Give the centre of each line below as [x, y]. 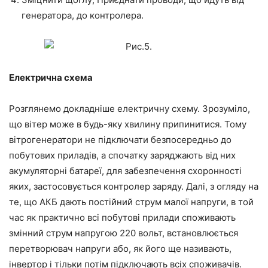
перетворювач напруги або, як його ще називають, [120, 249]
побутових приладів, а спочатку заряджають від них [122, 156]
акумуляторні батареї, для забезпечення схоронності [125, 171]
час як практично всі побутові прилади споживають [122, 218]
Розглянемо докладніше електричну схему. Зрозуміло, [130, 109]
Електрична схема [51, 78]
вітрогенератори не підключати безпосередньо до [120, 140]
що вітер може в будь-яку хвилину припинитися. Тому [128, 124]
